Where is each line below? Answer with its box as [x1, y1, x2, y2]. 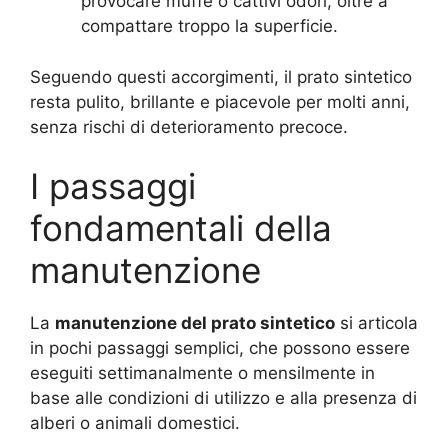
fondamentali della [30, 207, 332, 250]
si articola [335, 313, 418, 334]
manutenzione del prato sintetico [55, 313, 335, 334]
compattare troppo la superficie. [81, 16, 338, 37]
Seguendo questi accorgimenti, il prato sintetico [30, 66, 412, 87]
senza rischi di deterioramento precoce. [30, 116, 348, 137]
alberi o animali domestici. [30, 413, 240, 434]
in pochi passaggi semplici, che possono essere [30, 338, 410, 359]
